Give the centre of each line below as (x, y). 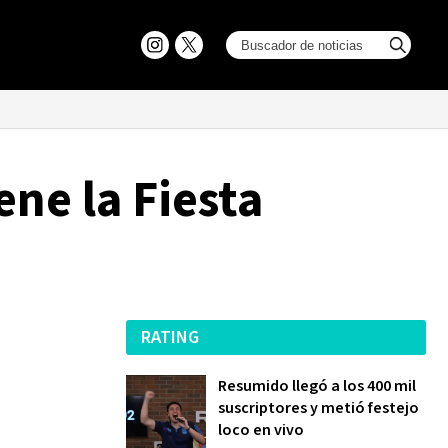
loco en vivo (261, 430)
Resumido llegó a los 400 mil (317, 386)
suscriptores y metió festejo (318, 408)
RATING (170, 337)
